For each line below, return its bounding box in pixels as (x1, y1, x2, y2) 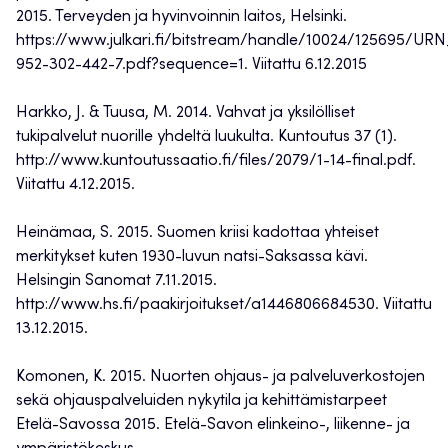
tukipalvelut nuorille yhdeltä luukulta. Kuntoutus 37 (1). (16, 129, 397, 146)
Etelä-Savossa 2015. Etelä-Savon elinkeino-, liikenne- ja (16, 417, 410, 434)
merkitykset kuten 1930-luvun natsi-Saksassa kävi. (16, 249, 368, 266)
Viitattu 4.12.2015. (16, 177, 135, 194)
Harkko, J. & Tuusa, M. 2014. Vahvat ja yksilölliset (16, 105, 355, 122)
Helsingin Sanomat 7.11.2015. (16, 273, 217, 290)
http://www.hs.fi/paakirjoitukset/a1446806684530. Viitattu (16, 297, 432, 314)
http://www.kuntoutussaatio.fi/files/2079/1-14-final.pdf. (16, 153, 416, 170)
